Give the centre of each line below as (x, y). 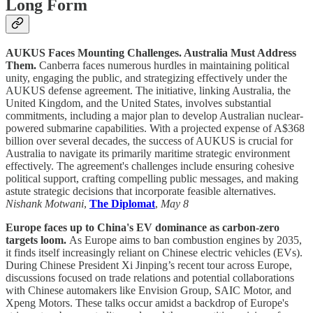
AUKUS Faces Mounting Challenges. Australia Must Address (151, 53)
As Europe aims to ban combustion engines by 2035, (185, 240)
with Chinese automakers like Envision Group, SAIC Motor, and (148, 291)
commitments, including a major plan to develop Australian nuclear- (154, 116)
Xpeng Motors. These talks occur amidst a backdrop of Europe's (147, 303)
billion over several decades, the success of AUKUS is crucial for (149, 141)
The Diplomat (122, 204)
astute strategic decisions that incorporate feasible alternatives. (141, 191)
